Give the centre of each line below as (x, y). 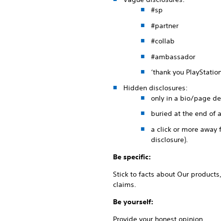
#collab (163, 41)
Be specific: (132, 157)
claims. (125, 184)
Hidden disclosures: (156, 88)
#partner (165, 25)
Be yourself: (133, 202)
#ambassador (173, 56)
